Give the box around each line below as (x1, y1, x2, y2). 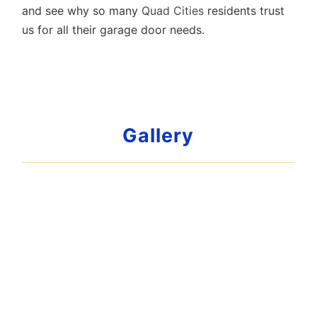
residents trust (204, 4, 285, 18)
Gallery (122, 124, 195, 147)
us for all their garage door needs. (22, 23, 205, 37)
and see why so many (22, 4, 142, 18)
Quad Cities (142, 4, 204, 18)
